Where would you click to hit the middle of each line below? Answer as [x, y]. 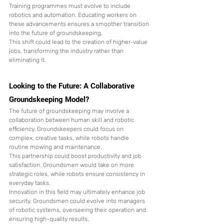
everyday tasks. [30, 183]
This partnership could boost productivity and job [76, 156]
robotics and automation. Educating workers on [73, 15]
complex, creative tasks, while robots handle [70, 138]
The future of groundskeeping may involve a [70, 111]
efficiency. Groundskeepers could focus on [67, 129]
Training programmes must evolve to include [70, 6]
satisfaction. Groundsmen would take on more [72, 165]
